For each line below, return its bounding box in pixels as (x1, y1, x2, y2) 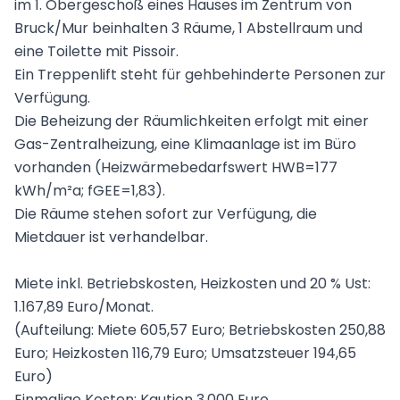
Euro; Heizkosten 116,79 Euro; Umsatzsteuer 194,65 (14, 343, 356, 364)
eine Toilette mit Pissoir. (14, 41, 179, 62)
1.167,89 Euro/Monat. (14, 296, 154, 318)
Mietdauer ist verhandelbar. (14, 227, 208, 248)
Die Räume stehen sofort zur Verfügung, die (14, 204, 317, 225)
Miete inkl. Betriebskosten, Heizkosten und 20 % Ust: (14, 273, 371, 295)
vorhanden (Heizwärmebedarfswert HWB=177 (14, 157, 337, 179)
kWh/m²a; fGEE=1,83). (14, 180, 165, 202)
